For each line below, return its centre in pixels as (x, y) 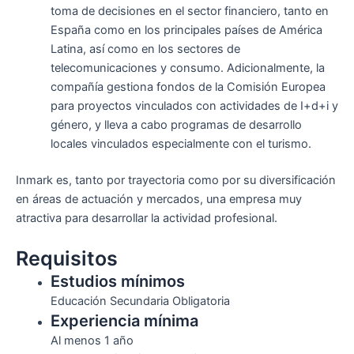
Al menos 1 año (92, 341)
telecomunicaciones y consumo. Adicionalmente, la (187, 68)
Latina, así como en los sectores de (145, 49)
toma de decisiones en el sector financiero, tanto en (189, 11)
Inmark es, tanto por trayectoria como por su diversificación (176, 181)
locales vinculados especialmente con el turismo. (181, 144)
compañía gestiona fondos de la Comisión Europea (188, 87)
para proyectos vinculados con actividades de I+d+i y (194, 106)
